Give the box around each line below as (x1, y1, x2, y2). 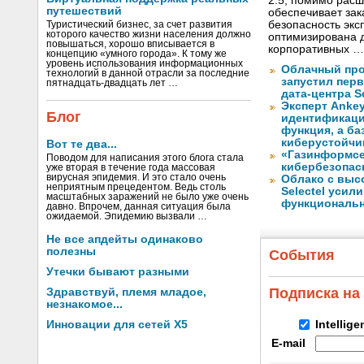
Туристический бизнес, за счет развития (46, 19, 232, 29)
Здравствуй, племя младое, (46, 286, 206, 298)
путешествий (46, 5, 122, 17)
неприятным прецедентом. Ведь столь (46, 182, 226, 192)
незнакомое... (46, 298, 123, 310)
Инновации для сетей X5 (46, 318, 188, 331)
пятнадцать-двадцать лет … (46, 78, 178, 88)
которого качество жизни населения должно (46, 29, 251, 39)
